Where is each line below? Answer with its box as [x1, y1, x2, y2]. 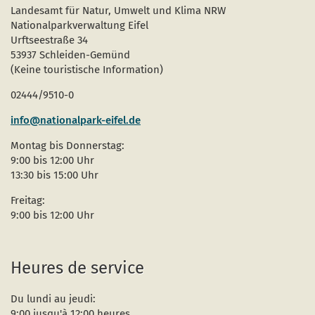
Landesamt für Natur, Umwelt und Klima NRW [11, 4, 226, 18]
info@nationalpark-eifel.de [11, 114, 141, 127]
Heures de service [11, 258, 144, 278]
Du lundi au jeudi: [11, 292, 96, 306]
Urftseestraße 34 [11, 34, 88, 47]
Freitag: [11, 194, 45, 207]
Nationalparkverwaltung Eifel [11, 19, 148, 32]
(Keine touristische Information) [11, 63, 163, 77]
